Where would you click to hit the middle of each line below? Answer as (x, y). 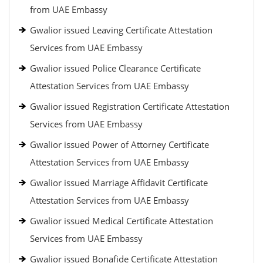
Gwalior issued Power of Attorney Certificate (119, 144)
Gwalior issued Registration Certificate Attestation (130, 106)
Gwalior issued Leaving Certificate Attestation (121, 30)
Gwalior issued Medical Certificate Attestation (122, 221)
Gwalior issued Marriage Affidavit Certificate (119, 183)
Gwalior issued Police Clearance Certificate (115, 68)
